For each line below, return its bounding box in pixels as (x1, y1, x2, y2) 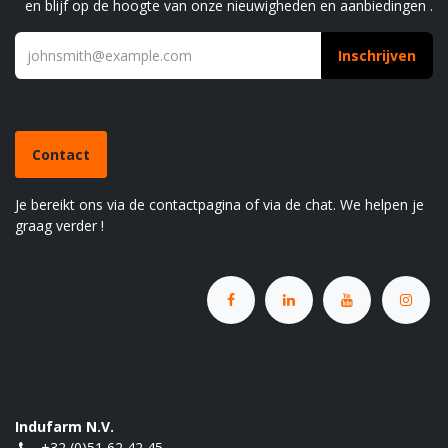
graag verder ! (15, 216, 104, 236)
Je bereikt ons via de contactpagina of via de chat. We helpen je (15, 195, 424, 215)
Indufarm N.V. (15, 416, 114, 436)
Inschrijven (338, 46, 416, 66)
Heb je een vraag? (15, 97, 187, 126)
